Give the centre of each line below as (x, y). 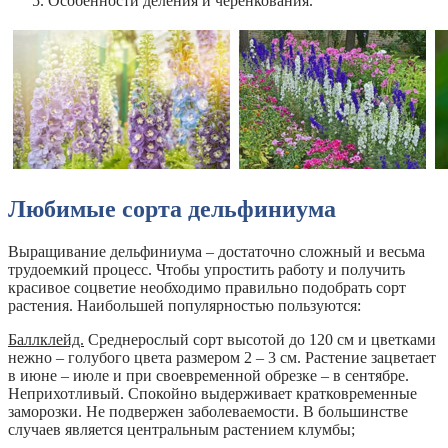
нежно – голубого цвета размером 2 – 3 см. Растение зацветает (222, 357)
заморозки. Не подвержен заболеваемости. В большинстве (208, 411)
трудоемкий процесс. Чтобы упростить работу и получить (206, 269)
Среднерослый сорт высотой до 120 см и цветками (260, 339)
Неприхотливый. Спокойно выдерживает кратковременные (212, 393)
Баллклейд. (46, 339)
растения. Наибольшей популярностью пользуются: (184, 305)
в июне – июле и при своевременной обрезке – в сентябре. (208, 375)
